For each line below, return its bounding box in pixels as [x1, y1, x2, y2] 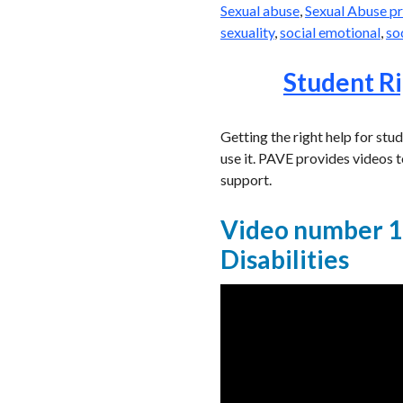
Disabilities [219, 244, 349, 275]
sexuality [219, 22, 274, 40]
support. [219, 170, 272, 188]
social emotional [279, 22, 381, 40]
